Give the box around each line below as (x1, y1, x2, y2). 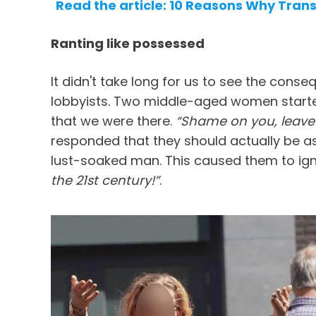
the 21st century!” (51, 171, 159, 190)
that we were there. (51, 112, 176, 130)
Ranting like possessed (51, 35, 205, 53)
